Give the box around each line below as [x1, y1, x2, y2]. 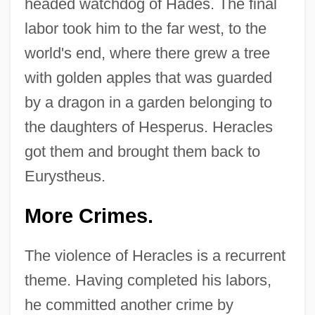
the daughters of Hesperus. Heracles [24, 118, 273, 136]
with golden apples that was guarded [24, 69, 272, 87]
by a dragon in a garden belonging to [24, 94, 272, 112]
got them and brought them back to [24, 143, 260, 161]
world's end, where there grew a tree [24, 44, 270, 63]
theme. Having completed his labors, [24, 271, 271, 290]
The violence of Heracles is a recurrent [24, 247, 285, 265]
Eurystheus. [24, 167, 105, 186]
